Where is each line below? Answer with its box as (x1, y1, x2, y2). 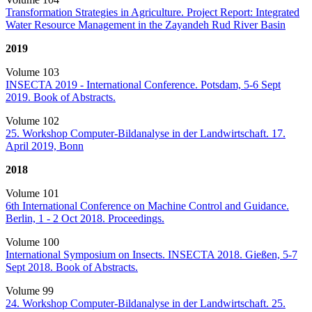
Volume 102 (6, 114, 59, 127)
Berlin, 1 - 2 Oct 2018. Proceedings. (6, 212, 164, 224)
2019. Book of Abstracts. (6, 91, 116, 103)
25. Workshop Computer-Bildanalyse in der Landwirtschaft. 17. (6, 127, 286, 139)
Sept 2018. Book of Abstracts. (6, 260, 138, 273)
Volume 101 (6, 187, 59, 199)
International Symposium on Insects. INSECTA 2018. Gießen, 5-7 (6, 248, 297, 260)
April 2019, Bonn (6, 139, 84, 152)
